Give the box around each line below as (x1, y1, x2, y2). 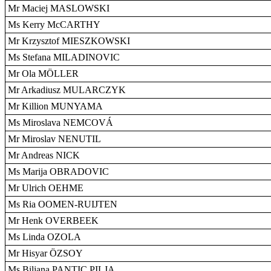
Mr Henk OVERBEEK (8, 215, 99, 226)
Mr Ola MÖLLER (8, 68, 79, 79)
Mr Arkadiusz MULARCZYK (8, 85, 126, 95)
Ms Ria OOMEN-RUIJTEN (8, 199, 117, 209)
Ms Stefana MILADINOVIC (8, 52, 120, 62)
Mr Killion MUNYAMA (8, 101, 103, 111)
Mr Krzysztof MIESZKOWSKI (8, 36, 130, 46)
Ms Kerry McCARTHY (8, 19, 100, 30)
